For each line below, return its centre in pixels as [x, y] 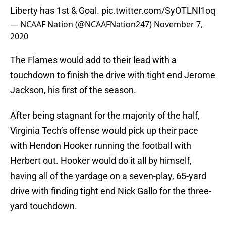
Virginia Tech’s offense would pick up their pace [104, 131]
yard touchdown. [44, 206]
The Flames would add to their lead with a [93, 60]
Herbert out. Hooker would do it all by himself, [101, 161]
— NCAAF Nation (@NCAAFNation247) [82, 24]
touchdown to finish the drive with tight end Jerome [113, 75]
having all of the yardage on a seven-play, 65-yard [108, 176]
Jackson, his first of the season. [73, 90]
